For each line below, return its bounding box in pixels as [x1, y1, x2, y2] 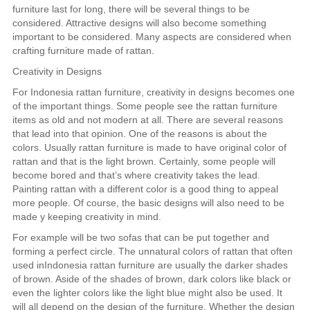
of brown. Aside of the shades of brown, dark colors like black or [12, 273, 291, 284]
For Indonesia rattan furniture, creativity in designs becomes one [12, 86, 295, 98]
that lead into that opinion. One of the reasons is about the [12, 127, 267, 139]
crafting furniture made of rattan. [12, 44, 154, 56]
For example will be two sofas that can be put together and [12, 231, 269, 243]
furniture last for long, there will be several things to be [12, 3, 250, 15]
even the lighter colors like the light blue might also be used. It [12, 286, 282, 298]
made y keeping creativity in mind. [12, 210, 161, 222]
